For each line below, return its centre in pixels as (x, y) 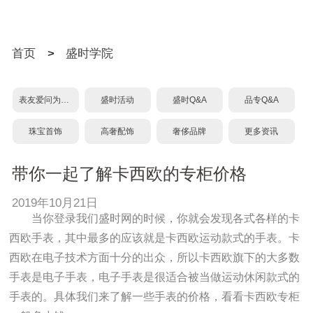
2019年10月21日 (58, 203)
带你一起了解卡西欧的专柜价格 (129, 174)
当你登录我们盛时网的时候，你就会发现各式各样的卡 (166, 218)
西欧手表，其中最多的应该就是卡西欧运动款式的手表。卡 (155, 238)
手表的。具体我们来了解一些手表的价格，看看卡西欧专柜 (155, 296)
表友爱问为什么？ (65, 100)
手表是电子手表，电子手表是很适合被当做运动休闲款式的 (155, 277)
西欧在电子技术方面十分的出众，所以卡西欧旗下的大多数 (155, 257)
